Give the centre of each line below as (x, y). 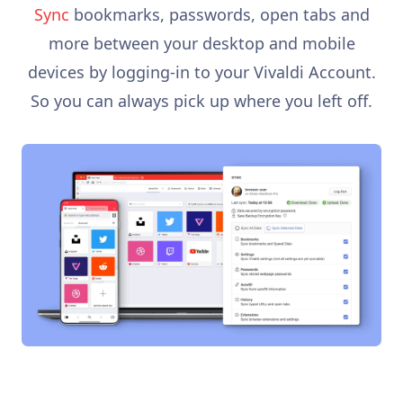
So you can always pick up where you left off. (201, 101)
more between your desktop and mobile (201, 44)
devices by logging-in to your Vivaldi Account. (201, 72)
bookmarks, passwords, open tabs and (219, 15)
